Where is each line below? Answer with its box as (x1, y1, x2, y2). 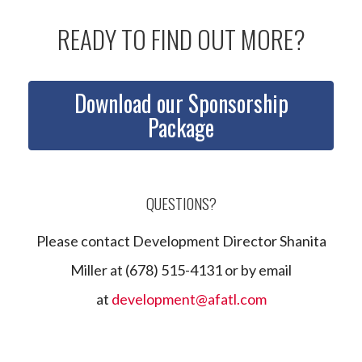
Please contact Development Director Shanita (36, 231, 326, 250)
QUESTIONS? (145, 191, 217, 214)
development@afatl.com (111, 289, 267, 308)
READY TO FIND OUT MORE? (57, 19, 305, 57)
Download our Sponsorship (74, 86, 288, 120)
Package (148, 110, 214, 144)
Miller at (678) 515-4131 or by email (70, 260, 292, 279)
